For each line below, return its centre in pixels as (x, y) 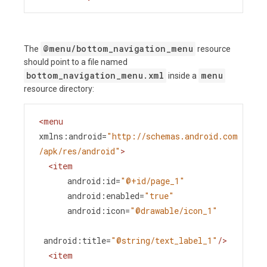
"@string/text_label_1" (164, 240)
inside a (183, 76)
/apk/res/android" (80, 151)
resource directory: (59, 89)
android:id (91, 181)
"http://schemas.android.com (172, 136)
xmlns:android (70, 136)
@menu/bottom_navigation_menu (118, 49)
